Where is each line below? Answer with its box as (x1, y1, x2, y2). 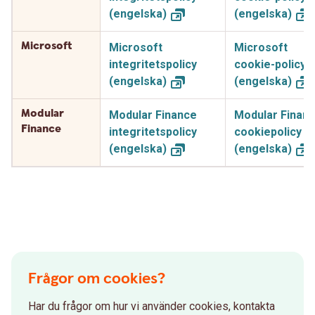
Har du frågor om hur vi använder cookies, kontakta (28, 300, 275, 313)
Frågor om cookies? (28, 269, 165, 289)
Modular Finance (109, 108, 197, 122)
